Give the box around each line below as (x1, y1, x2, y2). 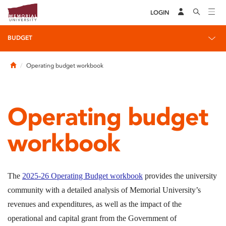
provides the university (143, 172, 217, 180)
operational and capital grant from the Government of (8, 214, 177, 222)
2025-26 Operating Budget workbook (22, 172, 143, 180)
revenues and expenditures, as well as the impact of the (8, 200, 182, 208)
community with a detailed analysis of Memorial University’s (8, 186, 201, 194)
